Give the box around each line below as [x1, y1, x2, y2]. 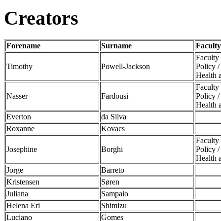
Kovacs [101, 124, 125, 133]
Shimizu [101, 201, 127, 210]
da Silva [101, 112, 126, 121]
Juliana [6, 189, 28, 198]
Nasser [6, 91, 28, 100]
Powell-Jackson [101, 62, 150, 71]
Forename [6, 41, 40, 50]
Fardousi [101, 91, 128, 100]
